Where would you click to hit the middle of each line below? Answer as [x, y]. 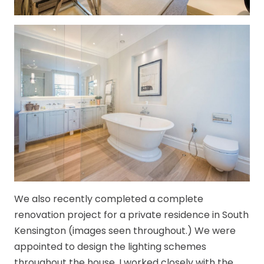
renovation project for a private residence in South [131, 215]
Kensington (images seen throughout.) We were [125, 231]
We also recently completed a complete [109, 199]
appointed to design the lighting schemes [110, 247]
